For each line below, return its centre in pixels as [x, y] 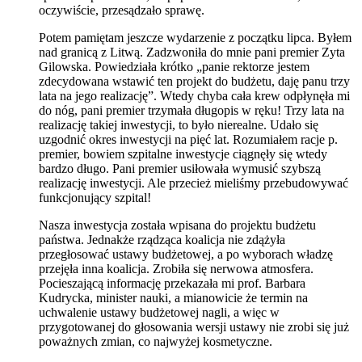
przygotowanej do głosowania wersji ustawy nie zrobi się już [194, 326]
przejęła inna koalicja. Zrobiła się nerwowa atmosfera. [176, 268]
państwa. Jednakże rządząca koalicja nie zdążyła [162, 239]
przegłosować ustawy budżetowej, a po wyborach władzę [186, 254]
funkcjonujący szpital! [95, 197]
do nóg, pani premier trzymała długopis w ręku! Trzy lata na [192, 110]
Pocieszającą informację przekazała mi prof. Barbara [172, 283]
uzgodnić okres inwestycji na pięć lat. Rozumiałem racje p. [188, 139]
